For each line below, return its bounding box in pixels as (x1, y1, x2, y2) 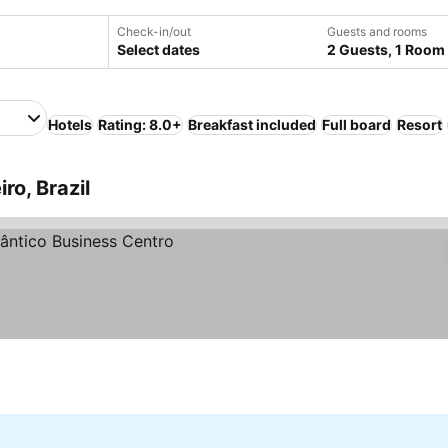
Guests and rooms (326, 24, 427, 39)
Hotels (48, 116, 92, 133)
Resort (397, 116, 442, 133)
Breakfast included (188, 116, 316, 133)
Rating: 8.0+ (98, 116, 182, 133)
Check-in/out (116, 24, 191, 39)
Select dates (116, 41, 200, 58)
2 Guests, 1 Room (326, 41, 445, 58)
